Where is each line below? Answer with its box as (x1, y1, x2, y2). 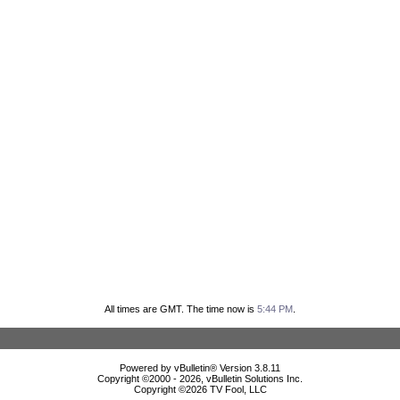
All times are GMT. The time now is (104, 303, 257, 314)
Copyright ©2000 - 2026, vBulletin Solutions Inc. (97, 372, 303, 384)
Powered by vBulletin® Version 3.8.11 (120, 362, 280, 373)
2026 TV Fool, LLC (185, 383, 267, 395)
